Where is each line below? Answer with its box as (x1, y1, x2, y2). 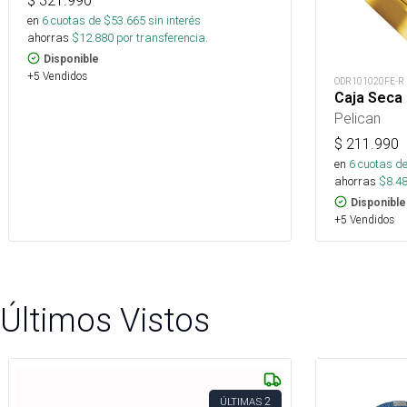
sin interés (148, 12, 201, 28)
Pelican (334, 108, 381, 127)
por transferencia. (114, 29, 208, 45)
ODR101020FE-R (334, 74, 404, 87)
